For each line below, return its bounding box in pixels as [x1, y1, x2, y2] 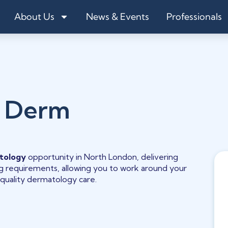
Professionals [166, 11, 222, 22]
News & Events [86, 11, 149, 22]
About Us [14, 11, 54, 22]
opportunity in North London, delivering [26, 152, 179, 162]
